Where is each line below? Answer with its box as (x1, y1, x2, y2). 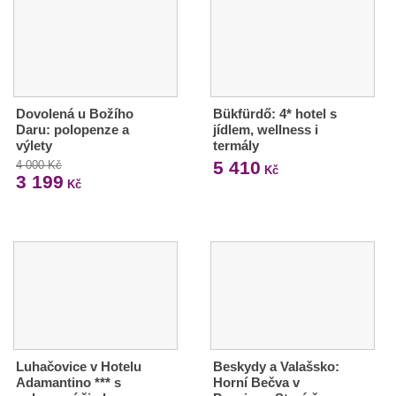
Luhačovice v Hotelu (16, 358, 141, 374)
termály (212, 137, 259, 153)
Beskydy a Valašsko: (212, 358, 339, 374)
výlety (16, 137, 52, 153)
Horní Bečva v (212, 374, 300, 390)
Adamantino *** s (16, 374, 121, 390)
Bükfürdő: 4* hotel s (212, 105, 337, 121)
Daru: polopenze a (16, 121, 129, 137)
